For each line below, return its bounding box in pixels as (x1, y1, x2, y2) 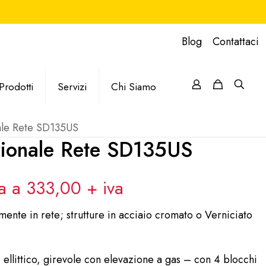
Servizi (58, 80, 87, 94)
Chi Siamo (111, 80, 156, 94)
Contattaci (213, 34, 259, 49)
